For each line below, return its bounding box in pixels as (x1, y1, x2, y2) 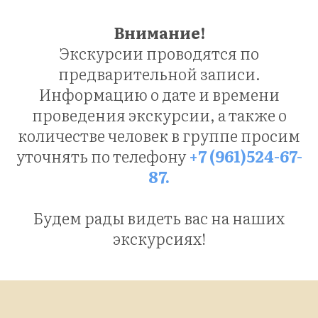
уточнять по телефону (16, 144, 186, 168)
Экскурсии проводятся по (59, 41, 259, 65)
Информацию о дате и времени (38, 82, 280, 106)
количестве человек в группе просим (18, 124, 300, 147)
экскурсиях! (112, 226, 206, 250)
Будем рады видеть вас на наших (33, 206, 285, 229)
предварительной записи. (57, 62, 261, 85)
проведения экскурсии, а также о (31, 103, 287, 126)
